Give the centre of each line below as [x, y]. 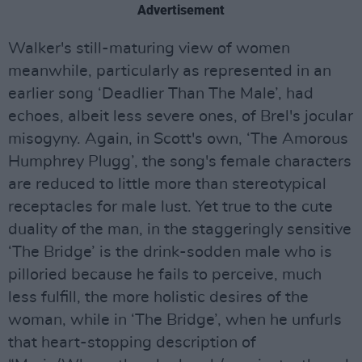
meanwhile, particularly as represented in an [170, 71]
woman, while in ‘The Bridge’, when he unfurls [175, 320]
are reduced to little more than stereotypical [167, 184]
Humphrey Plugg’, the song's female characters [180, 162]
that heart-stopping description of [132, 343]
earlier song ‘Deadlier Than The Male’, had [161, 94]
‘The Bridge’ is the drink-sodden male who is [170, 252]
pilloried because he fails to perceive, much [165, 275]
